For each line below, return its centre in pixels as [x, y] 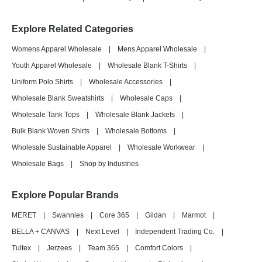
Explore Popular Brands [65, 195]
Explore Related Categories [73, 29]
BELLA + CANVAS [41, 232]
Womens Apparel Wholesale [57, 49]
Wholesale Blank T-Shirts [147, 65]
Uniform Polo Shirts [42, 82]
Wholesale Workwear [161, 147]
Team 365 [104, 248]
